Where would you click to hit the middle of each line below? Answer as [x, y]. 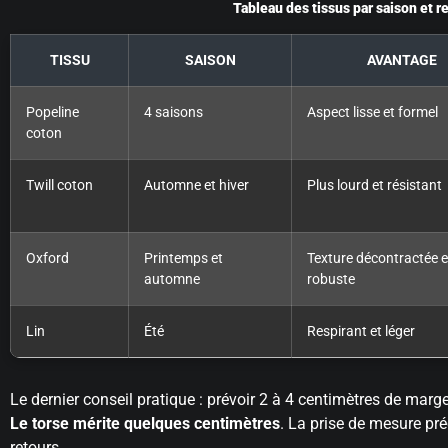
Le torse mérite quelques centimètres [145, 423]
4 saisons [173, 112]
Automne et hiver [196, 185]
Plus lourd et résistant [374, 185]
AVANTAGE [401, 60]
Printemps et [183, 258]
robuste [331, 279]
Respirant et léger [361, 331]
